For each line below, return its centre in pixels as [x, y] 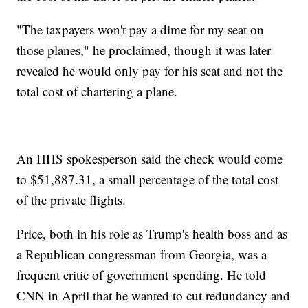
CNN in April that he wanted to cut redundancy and [154, 296]
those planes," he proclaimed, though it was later [144, 50]
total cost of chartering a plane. [97, 91]
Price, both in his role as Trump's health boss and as [152, 234]
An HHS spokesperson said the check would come [150, 159]
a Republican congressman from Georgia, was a [142, 254]
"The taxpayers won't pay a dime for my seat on [141, 30]
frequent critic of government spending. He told [142, 275]
